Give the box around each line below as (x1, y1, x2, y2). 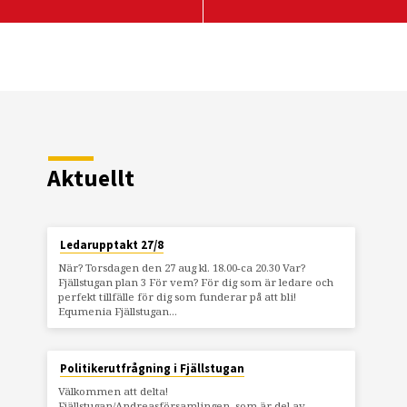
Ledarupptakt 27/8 (59, 236, 164, 253)
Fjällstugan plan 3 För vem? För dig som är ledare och (57, 274, 333, 289)
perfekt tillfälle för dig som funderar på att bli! (57, 289, 296, 303)
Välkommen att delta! (57, 384, 168, 399)
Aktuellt (47, 163, 135, 193)
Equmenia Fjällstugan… (57, 303, 177, 318)
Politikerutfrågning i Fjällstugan (59, 361, 244, 377)
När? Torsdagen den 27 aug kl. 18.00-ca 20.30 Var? (57, 260, 305, 274)
